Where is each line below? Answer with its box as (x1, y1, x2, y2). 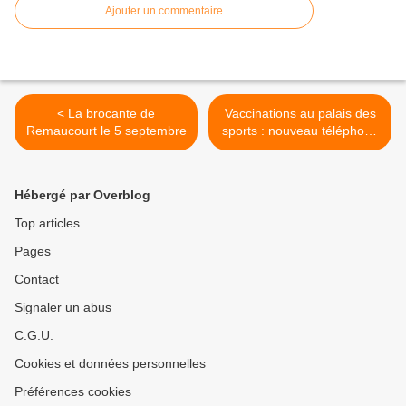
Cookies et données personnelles (14, 356, 206, 372)
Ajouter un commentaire (105, 5, 223, 18)
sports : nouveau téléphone (221, 123, 379, 139)
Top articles (14, 216, 80, 231)
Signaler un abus (14, 300, 111, 315)
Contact (14, 272, 59, 287)
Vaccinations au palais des (224, 106, 376, 121)
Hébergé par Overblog (14, 188, 150, 203)
